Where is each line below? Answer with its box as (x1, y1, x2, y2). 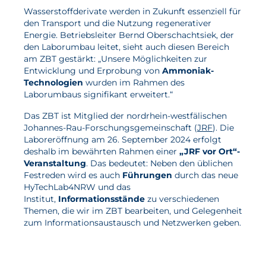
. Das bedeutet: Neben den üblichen (86, 158, 233, 169)
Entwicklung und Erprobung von (24, 65, 162, 76)
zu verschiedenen (145, 194, 219, 204)
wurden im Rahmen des (83, 77, 185, 88)
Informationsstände (58, 194, 145, 204)
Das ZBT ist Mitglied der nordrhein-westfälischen (24, 110, 227, 121)
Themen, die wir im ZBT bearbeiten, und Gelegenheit (24, 205, 242, 216)
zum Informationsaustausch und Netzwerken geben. (24, 217, 241, 228)
